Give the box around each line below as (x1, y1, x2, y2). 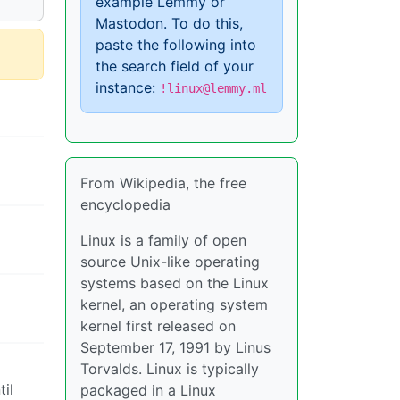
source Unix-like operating (80, 253, 260, 271)
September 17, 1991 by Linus (80, 338, 271, 356)
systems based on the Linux (80, 274, 269, 292)
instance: (96, 79, 160, 96)
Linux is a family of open (80, 231, 246, 249)
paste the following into (96, 36, 256, 54)
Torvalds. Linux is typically (80, 360, 259, 378)
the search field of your (96, 57, 254, 75)
